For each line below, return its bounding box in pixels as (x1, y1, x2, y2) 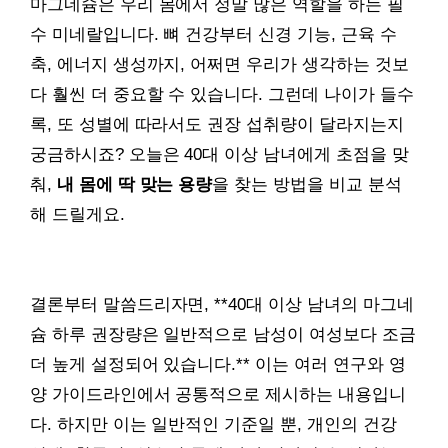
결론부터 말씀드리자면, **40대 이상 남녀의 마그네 (30, 294, 414, 314)
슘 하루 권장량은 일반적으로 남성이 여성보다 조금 (30, 324, 416, 344)
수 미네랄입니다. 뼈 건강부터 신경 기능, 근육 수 (30, 24, 397, 44)
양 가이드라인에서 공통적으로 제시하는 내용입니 (30, 384, 406, 404)
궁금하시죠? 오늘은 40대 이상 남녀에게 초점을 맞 (30, 144, 409, 164)
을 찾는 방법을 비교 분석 (212, 174, 402, 194)
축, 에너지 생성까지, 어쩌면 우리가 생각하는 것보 (30, 54, 409, 74)
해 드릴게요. (30, 204, 125, 224)
